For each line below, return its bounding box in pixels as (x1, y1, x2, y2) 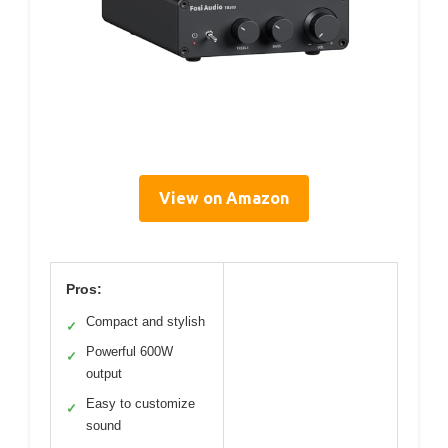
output (86, 366, 122, 382)
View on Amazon (159, 189, 289, 208)
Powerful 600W (86, 344, 173, 360)
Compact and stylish (86, 314, 205, 330)
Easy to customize (86, 396, 195, 412)
